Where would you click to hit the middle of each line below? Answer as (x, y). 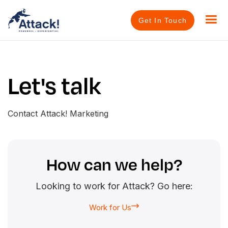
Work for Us (110, 207)
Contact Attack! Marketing (58, 114)
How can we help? (114, 165)
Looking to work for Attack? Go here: (114, 186)
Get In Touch (162, 20)
